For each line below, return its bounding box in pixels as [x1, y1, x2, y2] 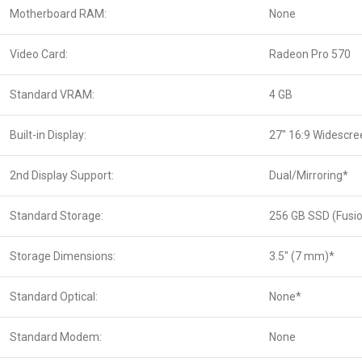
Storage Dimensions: [10, 250, 116, 263]
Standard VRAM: [10, 88, 95, 101]
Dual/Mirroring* [269, 169, 348, 182]
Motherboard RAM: [10, 7, 107, 20]
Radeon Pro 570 [269, 48, 351, 61]
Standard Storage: [10, 209, 103, 222]
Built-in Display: [10, 128, 86, 141]
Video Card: [10, 48, 68, 61]
